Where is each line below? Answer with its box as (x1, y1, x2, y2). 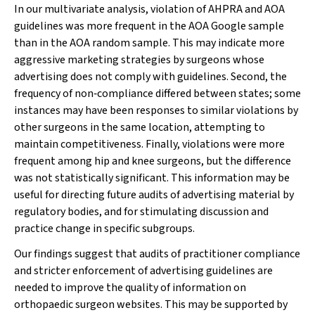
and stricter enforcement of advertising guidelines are (14, 263, 273, 278)
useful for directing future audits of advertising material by (14, 187, 294, 202)
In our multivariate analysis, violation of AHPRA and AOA (14, 1, 285, 17)
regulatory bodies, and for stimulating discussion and (14, 204, 269, 219)
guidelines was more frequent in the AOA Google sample (14, 18, 284, 34)
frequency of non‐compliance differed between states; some (14, 86, 301, 101)
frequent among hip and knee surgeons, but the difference (14, 153, 291, 169)
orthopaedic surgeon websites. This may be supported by (14, 297, 288, 312)
